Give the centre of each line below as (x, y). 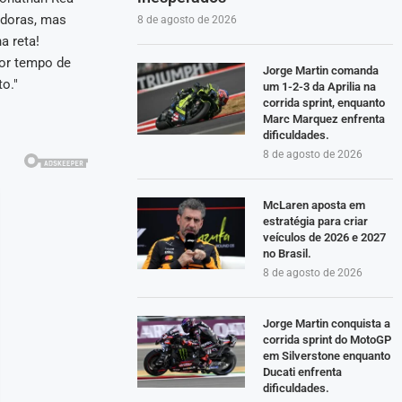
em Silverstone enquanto (327, 356)
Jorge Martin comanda (321, 71)
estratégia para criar (316, 222)
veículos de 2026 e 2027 (325, 238)
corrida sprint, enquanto (324, 103)
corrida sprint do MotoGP (328, 340)
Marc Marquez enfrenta (324, 119)
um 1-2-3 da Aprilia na (320, 87)
